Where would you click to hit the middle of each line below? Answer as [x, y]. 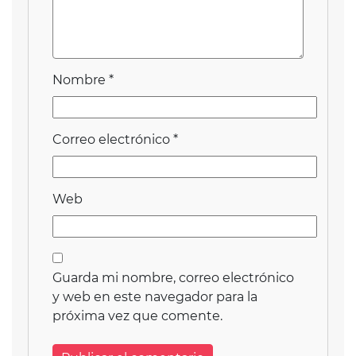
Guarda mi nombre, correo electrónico [173, 278]
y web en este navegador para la [155, 297]
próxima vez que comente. [137, 316]
